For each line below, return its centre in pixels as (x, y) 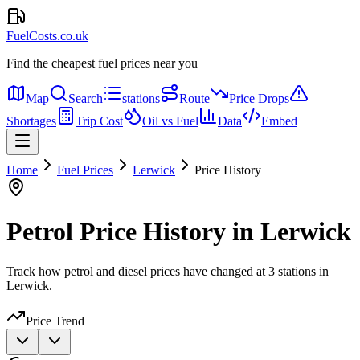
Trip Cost (99, 121)
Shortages (31, 121)
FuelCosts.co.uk (47, 36)
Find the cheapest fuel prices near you (102, 63)
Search (86, 98)
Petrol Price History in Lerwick (179, 232)
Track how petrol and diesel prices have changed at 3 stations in (168, 271)
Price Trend (55, 321)
